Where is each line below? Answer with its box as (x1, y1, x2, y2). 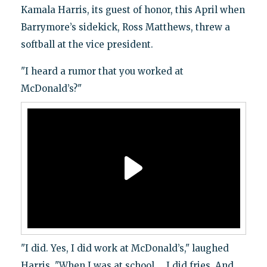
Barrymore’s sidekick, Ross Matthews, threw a (20, 21, 230, 33)
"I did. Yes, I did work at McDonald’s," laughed (20, 242, 229, 254)
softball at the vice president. (20, 38, 153, 50)
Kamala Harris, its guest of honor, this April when (20, 4, 245, 15)
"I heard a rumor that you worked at (20, 65, 184, 77)
